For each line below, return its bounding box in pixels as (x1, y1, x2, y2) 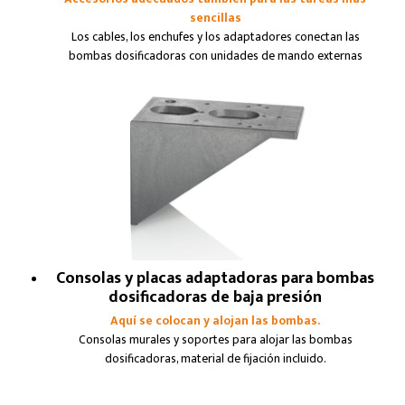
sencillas (189, 8, 241, 29)
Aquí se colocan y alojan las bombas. (110, 310, 320, 331)
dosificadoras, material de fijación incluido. (104, 348, 326, 369)
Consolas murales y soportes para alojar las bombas (78, 329, 353, 350)
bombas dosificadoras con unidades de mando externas (68, 46, 363, 67)
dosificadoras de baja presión (108, 284, 322, 312)
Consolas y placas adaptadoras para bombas (56, 265, 374, 293)
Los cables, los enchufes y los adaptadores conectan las (71, 27, 360, 48)
